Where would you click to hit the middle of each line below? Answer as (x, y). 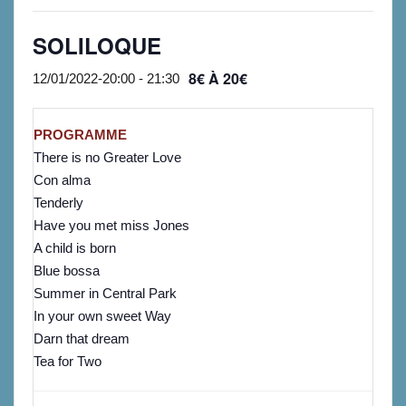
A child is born (77, 248)
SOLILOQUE (97, 45)
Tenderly (60, 203)
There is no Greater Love (107, 157)
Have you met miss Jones (111, 225)
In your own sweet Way (102, 316)
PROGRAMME (80, 135)
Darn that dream (82, 338)
